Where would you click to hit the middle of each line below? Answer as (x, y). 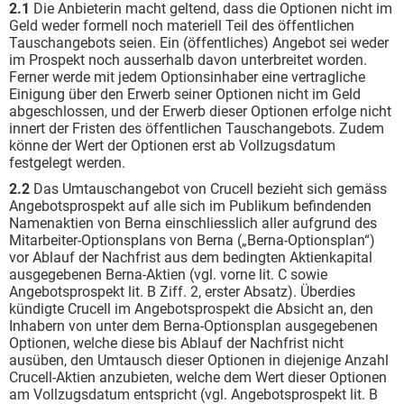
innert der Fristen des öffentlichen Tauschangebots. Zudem (197, 129)
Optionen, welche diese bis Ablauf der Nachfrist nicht (176, 343)
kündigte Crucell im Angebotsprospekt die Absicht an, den (191, 309)
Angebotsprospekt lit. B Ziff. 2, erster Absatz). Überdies (182, 292)
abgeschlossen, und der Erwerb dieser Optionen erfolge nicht (200, 111)
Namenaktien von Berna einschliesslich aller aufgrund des (193, 223)
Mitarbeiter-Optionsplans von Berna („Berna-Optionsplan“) (192, 240)
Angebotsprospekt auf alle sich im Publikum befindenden (190, 206)
